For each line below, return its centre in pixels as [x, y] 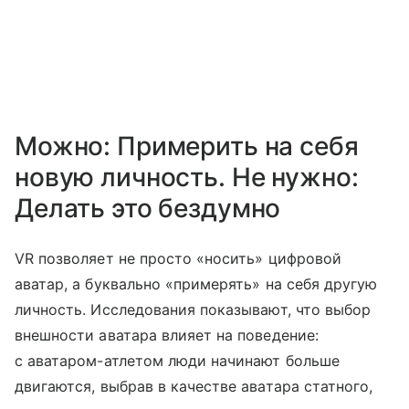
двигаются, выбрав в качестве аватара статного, [194, 387]
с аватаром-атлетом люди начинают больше [177, 361]
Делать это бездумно [148, 209]
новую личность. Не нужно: [187, 178]
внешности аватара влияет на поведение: [167, 336]
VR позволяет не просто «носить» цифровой [178, 259]
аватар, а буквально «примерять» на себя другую [196, 284]
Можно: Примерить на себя [187, 147]
